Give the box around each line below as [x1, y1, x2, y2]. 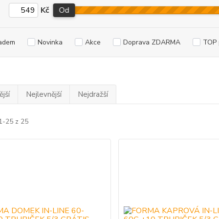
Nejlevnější [25, 89, 62, 100]
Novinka [37, 38, 63, 47]
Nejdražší [77, 89, 108, 100]
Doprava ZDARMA [123, 38, 180, 47]
